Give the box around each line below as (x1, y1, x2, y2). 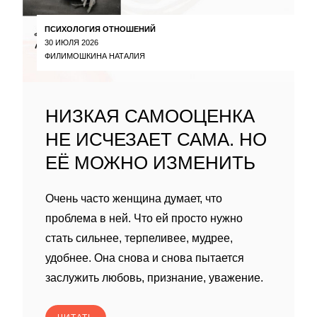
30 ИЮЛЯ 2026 (45, 38, 98, 47)
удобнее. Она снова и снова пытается (45, 252, 244, 264)
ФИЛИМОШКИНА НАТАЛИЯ (45, 51, 145, 60)
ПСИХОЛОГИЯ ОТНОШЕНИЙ (45, 24, 156, 33)
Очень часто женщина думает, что (45, 192, 222, 204)
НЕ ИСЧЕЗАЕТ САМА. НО (45, 129, 267, 150)
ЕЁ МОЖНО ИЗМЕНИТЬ (45, 152, 255, 173)
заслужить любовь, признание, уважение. (45, 272, 263, 284)
